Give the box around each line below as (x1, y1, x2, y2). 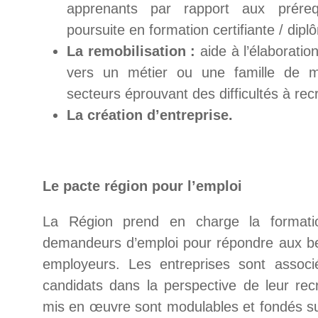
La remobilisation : (67, 43, 196, 59)
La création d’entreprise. (67, 107, 233, 123)
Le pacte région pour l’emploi (43, 178, 242, 194)
